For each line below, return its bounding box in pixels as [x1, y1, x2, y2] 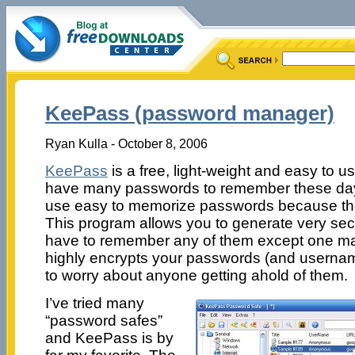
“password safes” [44, 311, 162, 329]
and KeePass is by [44, 329, 174, 346]
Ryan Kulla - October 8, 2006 [44, 136, 208, 151]
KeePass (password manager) [44, 101, 334, 126]
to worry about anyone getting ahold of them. [44, 266, 348, 284]
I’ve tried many [44, 294, 144, 311]
